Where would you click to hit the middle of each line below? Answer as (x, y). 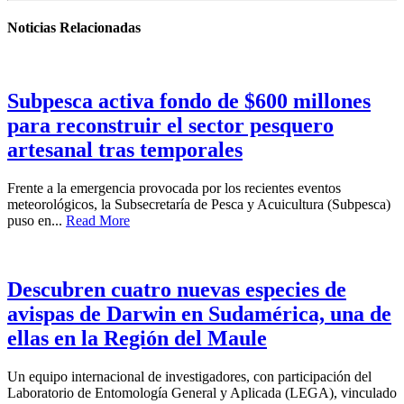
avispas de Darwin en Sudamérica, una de (199, 314)
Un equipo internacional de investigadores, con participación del (189, 377)
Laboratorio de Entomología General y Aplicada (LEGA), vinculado (202, 393)
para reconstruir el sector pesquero (170, 126)
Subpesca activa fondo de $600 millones (189, 101)
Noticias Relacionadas (74, 28)
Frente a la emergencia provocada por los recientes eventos (174, 188)
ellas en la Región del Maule (137, 339)
